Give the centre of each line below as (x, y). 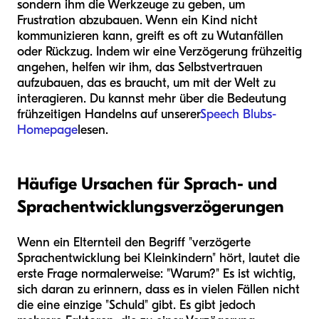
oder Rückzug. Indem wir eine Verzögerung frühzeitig (159, 51)
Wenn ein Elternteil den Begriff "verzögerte (134, 242)
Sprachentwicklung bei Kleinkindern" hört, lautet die (158, 258)
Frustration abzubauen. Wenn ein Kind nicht (137, 20)
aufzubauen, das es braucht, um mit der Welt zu (146, 83)
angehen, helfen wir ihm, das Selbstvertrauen (140, 67)
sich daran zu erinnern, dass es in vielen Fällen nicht (158, 289)
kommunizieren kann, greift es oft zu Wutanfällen (150, 36)
